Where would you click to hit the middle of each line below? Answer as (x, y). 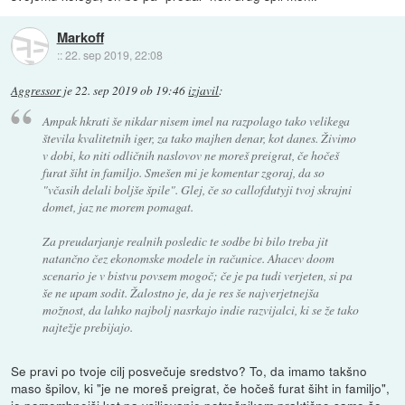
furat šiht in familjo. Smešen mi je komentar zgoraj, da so (183, 172)
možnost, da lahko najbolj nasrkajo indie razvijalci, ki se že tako (200, 309)
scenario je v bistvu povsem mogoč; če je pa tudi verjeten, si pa (197, 275)
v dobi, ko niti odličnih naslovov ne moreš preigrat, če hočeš (190, 155)
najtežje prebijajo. (87, 326)
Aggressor (36, 91)
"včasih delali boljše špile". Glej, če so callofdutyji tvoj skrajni (197, 189)
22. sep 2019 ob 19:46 (131, 91)
